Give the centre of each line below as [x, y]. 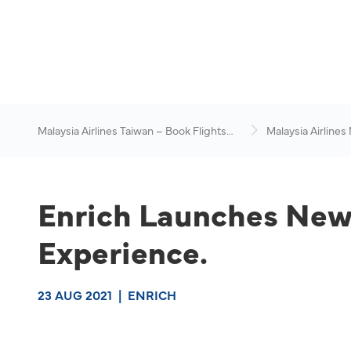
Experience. [123, 251]
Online [54, 146]
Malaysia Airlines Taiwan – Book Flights [132, 130]
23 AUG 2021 [75, 295]
